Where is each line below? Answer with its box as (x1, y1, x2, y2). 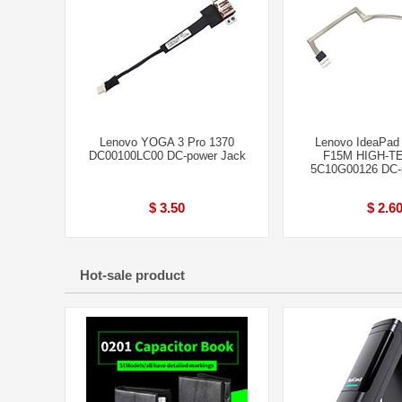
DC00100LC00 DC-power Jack (88, 149, 246, 162)
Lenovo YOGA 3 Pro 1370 (100, 135, 234, 149)
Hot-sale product (80, 267, 185, 283)
